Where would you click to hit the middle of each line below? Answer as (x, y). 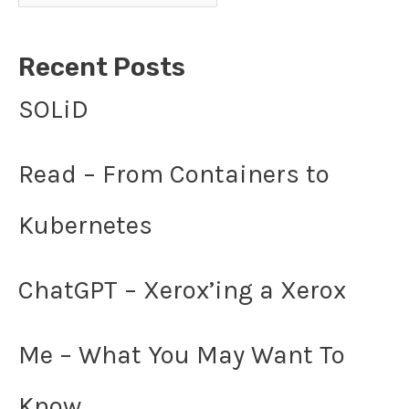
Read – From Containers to (174, 173)
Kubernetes (85, 225)
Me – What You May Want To (182, 354)
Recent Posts (102, 67)
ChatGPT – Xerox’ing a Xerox (182, 289)
